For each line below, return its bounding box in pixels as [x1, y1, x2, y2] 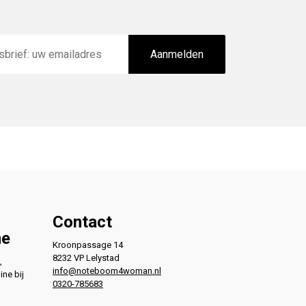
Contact [53, 212, 112, 232]
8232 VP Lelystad [53, 253, 120, 264]
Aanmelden [150, 47, 204, 61]
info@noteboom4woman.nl [53, 266, 161, 277]
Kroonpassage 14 [53, 240, 123, 251]
